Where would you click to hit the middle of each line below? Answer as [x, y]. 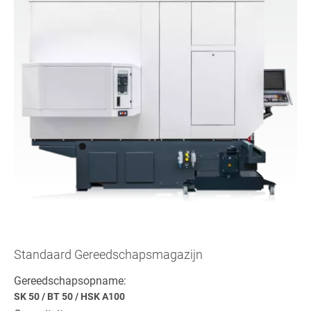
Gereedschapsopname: [70, 280]
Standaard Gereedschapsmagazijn [108, 254]
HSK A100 [103, 296]
